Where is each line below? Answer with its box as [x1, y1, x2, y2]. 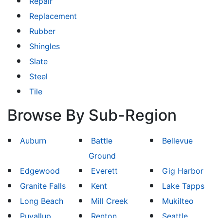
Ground [89, 151, 116, 161]
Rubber [29, 26, 55, 36]
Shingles [29, 41, 60, 51]
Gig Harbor [162, 166, 204, 176]
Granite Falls [19, 181, 66, 191]
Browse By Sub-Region [7, 106, 177, 125]
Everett [91, 166, 118, 176]
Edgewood [19, 166, 60, 176]
